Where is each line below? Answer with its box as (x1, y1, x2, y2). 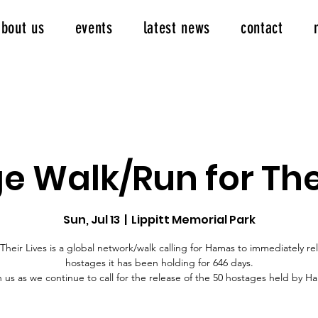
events (75, 18, 113, 38)
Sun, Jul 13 (62, 212, 120, 229)
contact (241, 18, 283, 38)
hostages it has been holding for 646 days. (65, 256, 253, 270)
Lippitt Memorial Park (131, 212, 256, 229)
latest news (143, 18, 211, 38)
